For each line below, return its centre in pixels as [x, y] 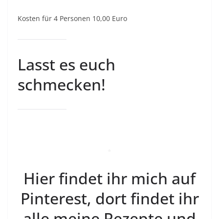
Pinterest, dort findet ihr [109, 198]
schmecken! [62, 85]
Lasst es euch [66, 65]
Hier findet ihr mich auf [109, 178]
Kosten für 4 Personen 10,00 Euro [72, 19]
